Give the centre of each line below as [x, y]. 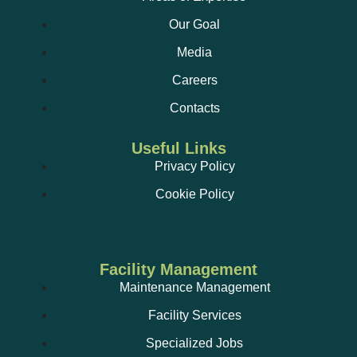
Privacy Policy [194, 167]
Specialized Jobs [194, 343]
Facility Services [194, 316]
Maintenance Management [194, 288]
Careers [194, 80]
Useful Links [178, 149]
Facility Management [178, 270]
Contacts [194, 108]
